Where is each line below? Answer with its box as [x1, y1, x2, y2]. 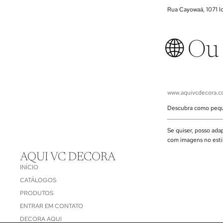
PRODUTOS [20, 189, 53, 198]
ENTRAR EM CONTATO [20, 202, 83, 211]
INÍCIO [20, 163, 38, 172]
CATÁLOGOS [20, 176, 56, 185]
